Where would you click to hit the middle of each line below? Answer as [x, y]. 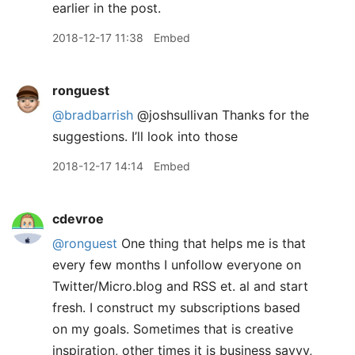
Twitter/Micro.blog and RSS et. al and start [180, 286]
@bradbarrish [93, 115]
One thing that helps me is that [212, 243]
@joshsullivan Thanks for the [221, 115]
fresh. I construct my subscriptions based [176, 307]
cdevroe [78, 219]
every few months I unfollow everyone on [177, 265]
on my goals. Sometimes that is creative [173, 329]
